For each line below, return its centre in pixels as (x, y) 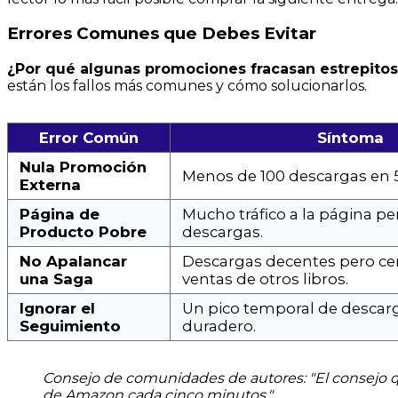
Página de (60, 215)
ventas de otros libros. (265, 279)
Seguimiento (70, 326)
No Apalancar (73, 262)
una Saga (56, 279)
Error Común (89, 138)
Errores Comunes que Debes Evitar (162, 34)
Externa (50, 185)
